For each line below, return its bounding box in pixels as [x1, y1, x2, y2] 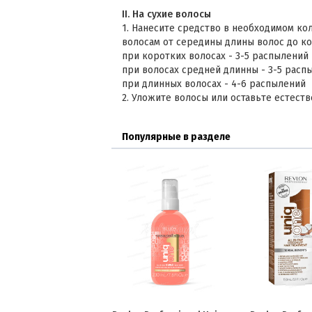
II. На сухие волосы [122, 8, 211, 20]
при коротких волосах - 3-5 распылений [122, 50, 309, 62]
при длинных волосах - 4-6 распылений [122, 78, 306, 90]
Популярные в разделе [122, 131, 231, 143]
